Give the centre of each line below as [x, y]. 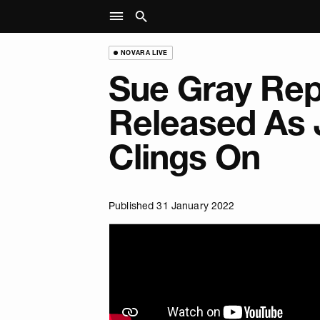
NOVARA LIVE [144, 52]
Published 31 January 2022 [172, 205]
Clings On [185, 156]
